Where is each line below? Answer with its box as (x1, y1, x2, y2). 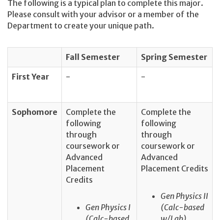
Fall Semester (66, 52, 120, 62)
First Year (12, 72, 49, 82)
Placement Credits (141, 164, 208, 174)
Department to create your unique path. (7, 20, 154, 30)
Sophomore (12, 107, 57, 117)
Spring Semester (141, 52, 207, 62)
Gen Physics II (161, 191, 208, 201)
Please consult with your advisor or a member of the (7, 9, 199, 19)
